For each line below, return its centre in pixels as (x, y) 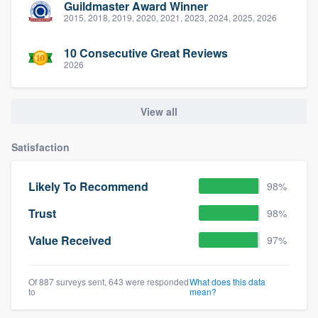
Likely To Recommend (88, 186)
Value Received (70, 240)
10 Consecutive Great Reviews (146, 53)
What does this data (228, 282)
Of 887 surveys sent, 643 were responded (109, 282)
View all (159, 111)
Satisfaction (40, 147)
